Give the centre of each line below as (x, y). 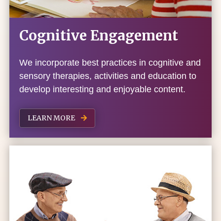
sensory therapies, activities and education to (108, 76)
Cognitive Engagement (99, 36)
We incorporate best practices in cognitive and (110, 63)
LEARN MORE (52, 118)
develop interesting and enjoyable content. (103, 90)
